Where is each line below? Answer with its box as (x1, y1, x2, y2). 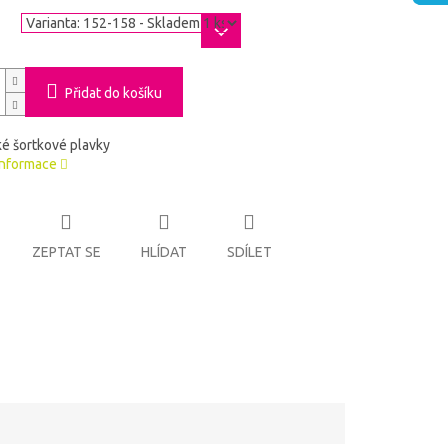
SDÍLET (226, 243, 272, 260)
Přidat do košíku (64, 85, 162, 102)
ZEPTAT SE (31, 243, 101, 260)
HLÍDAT (140, 243, 187, 260)
